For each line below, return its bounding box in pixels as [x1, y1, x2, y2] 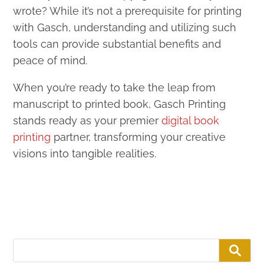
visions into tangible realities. [13, 147, 157, 160]
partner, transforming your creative [51, 130, 226, 143]
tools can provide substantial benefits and [13, 37, 222, 50]
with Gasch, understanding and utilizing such [13, 21, 237, 34]
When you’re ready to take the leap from [13, 81, 216, 94]
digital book [161, 114, 220, 127]
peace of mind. [13, 54, 88, 67]
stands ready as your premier [13, 114, 162, 127]
